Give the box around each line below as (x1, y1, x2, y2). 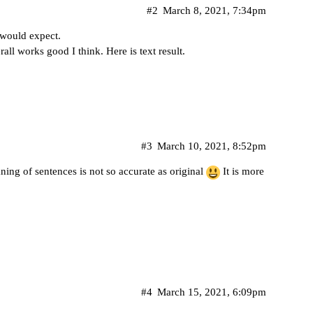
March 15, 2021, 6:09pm (157, 286, 266, 298)
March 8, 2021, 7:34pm (163, 5, 266, 17)
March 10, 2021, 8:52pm (157, 140, 266, 152)
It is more (220, 166, 264, 177)
